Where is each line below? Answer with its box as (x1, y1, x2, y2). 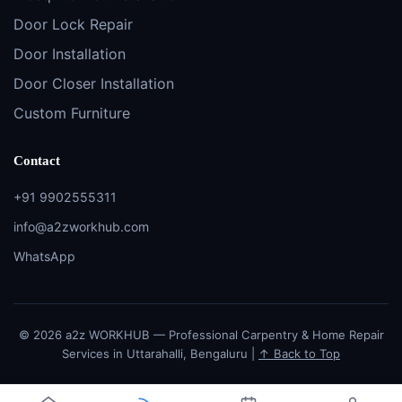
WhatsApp (13, 248, 75, 264)
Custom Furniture (13, 103, 130, 122)
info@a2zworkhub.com (13, 218, 149, 234)
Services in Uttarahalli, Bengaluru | (62, 345, 258, 361)
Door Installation (13, 44, 126, 63)
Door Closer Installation (13, 74, 174, 92)
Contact (13, 152, 60, 168)
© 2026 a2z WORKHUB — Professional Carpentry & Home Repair (18, 327, 384, 342)
